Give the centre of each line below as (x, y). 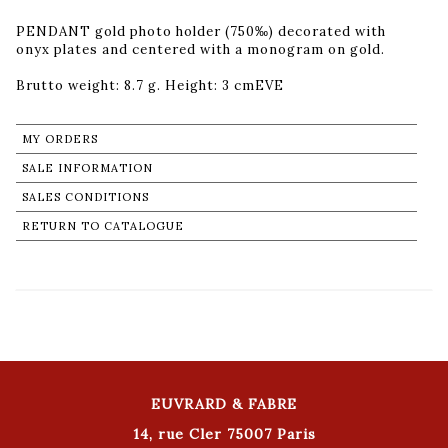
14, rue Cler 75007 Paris (224, 433)
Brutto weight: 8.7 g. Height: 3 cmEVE (150, 85)
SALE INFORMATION (87, 167)
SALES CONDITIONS (85, 196)
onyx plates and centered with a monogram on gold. (200, 49)
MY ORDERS (60, 138)
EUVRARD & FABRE (224, 403)
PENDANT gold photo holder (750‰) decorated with (201, 31)
